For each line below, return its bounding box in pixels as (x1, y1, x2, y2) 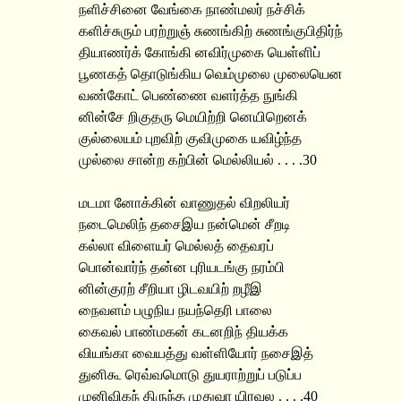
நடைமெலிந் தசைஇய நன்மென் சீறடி (79, 217, 291, 232)
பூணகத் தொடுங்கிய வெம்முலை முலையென (79, 66, 343, 81)
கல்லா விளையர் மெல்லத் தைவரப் (79, 238, 274, 253)
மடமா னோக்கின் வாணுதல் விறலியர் (79, 195, 290, 210)
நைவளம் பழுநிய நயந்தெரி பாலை (79, 303, 272, 318)
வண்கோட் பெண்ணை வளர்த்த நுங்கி (79, 88, 298, 103)
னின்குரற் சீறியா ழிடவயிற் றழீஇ (79, 281, 262, 296)
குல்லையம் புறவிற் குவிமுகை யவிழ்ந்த (79, 131, 302, 146)
